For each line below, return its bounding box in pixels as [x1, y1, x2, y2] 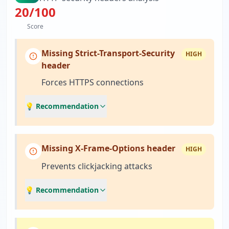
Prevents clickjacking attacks [41, 161, 152, 172]
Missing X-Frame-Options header [41, 143, 175, 154]
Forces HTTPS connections [41, 77, 144, 88]
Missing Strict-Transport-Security [41, 48, 175, 59]
